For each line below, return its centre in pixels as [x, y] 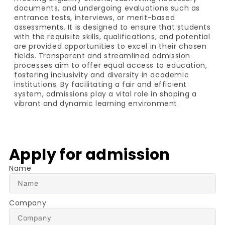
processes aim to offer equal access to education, [111, 66]
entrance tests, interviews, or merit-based [95, 18]
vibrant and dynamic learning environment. [97, 104]
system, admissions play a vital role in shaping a [105, 94]
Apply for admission [89, 154]
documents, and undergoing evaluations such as [107, 8]
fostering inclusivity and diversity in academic [102, 75]
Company [28, 203]
